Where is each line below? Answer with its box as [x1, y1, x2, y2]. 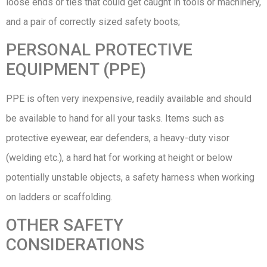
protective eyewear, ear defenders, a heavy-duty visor [6, 132, 229, 144]
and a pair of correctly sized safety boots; [6, 15, 180, 27]
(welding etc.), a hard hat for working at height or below [6, 151, 232, 163]
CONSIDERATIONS [6, 235, 144, 255]
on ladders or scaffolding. [6, 191, 113, 203]
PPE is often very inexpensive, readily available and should [6, 92, 252, 104]
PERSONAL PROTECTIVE [6, 39, 193, 60]
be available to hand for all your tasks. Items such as [6, 112, 224, 124]
